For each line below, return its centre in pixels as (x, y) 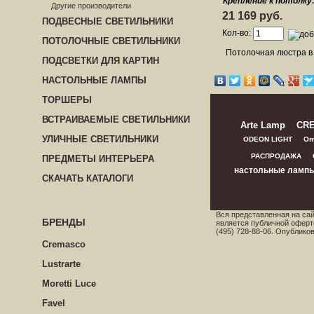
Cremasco (64, 244)
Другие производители (91, 6)
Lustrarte (61, 264)
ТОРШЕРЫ (67, 100)
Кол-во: (238, 33)
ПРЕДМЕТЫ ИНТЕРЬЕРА (98, 159)
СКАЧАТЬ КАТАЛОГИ (88, 178)
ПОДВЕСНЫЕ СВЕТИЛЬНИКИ (108, 21)
